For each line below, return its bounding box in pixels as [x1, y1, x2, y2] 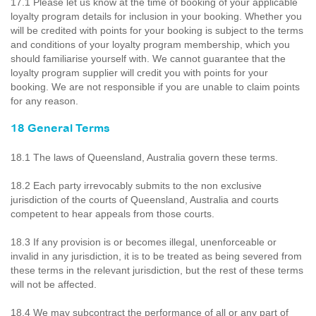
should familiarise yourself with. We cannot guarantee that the [11, 53, 286, 64]
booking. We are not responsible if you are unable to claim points [11, 81, 300, 92]
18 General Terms [11, 123, 110, 134]
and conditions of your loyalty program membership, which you [11, 39, 290, 50]
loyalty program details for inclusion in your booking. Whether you [11, 11, 302, 22]
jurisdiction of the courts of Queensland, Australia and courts [11, 194, 279, 205]
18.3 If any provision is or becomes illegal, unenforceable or [11, 236, 276, 248]
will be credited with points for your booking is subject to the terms [11, 25, 303, 36]
